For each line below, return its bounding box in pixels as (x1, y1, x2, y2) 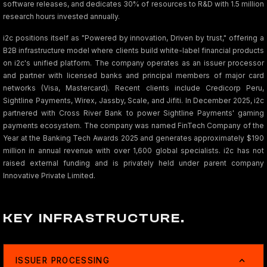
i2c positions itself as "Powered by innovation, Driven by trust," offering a (3, 33, 264, 42)
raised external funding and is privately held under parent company (3, 159, 264, 167)
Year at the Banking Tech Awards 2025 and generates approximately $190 (3, 133, 264, 142)
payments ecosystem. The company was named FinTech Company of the (3, 121, 264, 130)
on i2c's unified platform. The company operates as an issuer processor (3, 58, 264, 67)
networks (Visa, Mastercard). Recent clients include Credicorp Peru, (3, 83, 264, 92)
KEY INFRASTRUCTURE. (3, 210, 186, 226)
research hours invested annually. (3, 12, 120, 21)
